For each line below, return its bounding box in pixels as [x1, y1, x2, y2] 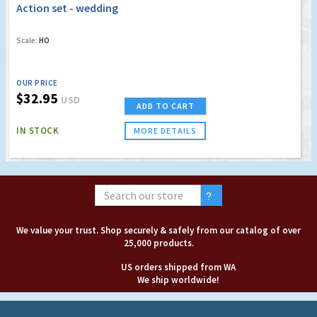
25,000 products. [123, 236, 194, 249]
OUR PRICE [16, 77, 58, 88]
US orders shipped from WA [121, 260, 236, 273]
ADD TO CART [136, 100, 195, 111]
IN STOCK [16, 124, 59, 137]
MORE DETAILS [134, 125, 197, 136]
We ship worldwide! [137, 273, 219, 286]
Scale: [16, 35, 38, 45]
